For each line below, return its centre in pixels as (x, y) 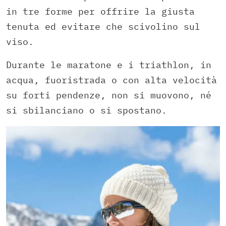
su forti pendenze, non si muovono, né (109, 95)
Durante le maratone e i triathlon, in (109, 65)
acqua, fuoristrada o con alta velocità (111, 80)
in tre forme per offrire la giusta (100, 11)
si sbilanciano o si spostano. (87, 110)
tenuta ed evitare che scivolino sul (103, 26)
